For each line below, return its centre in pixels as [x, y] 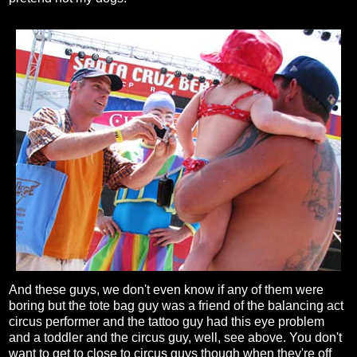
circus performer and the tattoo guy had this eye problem [167, 322]
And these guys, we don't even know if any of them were [166, 290]
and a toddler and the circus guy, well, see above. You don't [175, 338]
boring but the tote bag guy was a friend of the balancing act [176, 306]
